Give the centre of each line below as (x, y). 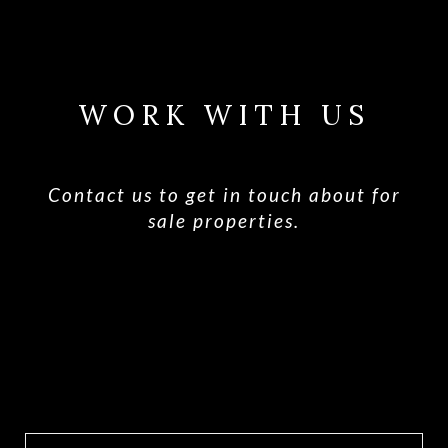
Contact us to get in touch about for (224, 195)
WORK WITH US (224, 115)
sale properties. (224, 221)
